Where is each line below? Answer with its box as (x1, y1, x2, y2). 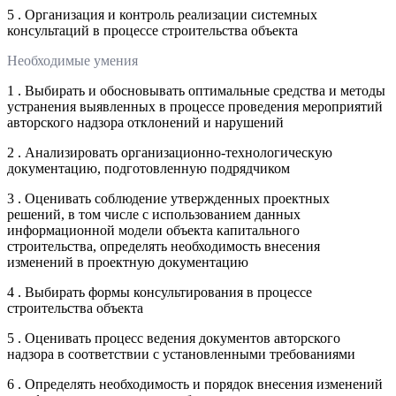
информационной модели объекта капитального (7, 222, 300, 238)
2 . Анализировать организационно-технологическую (7, 144, 332, 160)
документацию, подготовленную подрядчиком (7, 160, 290, 176)
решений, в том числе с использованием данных (7, 206, 301, 222)
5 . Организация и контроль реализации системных (7, 6, 317, 22)
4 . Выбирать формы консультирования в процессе (7, 284, 312, 300)
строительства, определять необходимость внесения (7, 238, 320, 254)
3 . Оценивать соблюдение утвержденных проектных (7, 190, 330, 206)
